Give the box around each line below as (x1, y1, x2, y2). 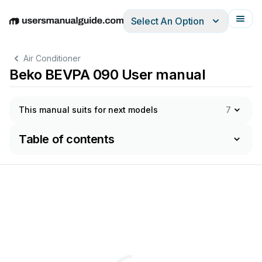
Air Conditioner (23, 53, 81, 63)
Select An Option (130, 15, 204, 27)
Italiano (113, 21, 145, 33)
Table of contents (19, 132, 115, 146)
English (9, 21, 40, 33)
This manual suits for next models (19, 105, 158, 115)
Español (77, 21, 113, 33)
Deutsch (40, 21, 77, 33)
